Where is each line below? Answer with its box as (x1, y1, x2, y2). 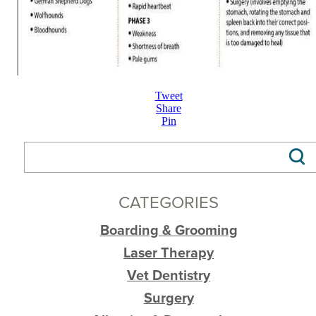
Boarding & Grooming (99, 220, 238, 241)
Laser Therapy (123, 243, 214, 263)
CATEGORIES (119, 190, 219, 214)
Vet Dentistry (127, 265, 210, 286)
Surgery (143, 288, 194, 308)
